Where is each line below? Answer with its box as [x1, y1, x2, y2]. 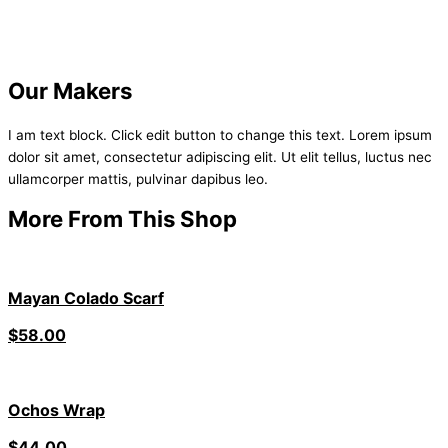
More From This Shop [8, 205, 237, 233]
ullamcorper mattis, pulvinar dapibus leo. [8, 170, 268, 187]
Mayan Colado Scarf [8, 287, 164, 308]
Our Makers [8, 77, 132, 105]
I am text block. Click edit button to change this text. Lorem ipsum [8, 126, 432, 143]
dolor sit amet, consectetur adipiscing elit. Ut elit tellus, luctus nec [8, 148, 432, 165]
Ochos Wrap [8, 399, 105, 420]
